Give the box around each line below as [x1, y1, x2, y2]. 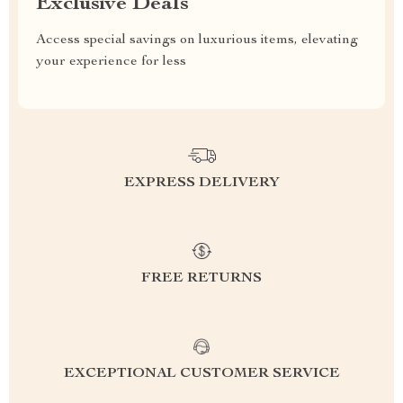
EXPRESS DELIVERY [123, 176, 280, 191]
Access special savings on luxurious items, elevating [36, 33, 358, 48]
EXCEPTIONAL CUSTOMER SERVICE [63, 367, 340, 381]
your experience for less [36, 55, 186, 69]
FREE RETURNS [141, 272, 262, 286]
